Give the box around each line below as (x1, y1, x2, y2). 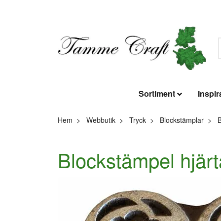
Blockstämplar (160, 115, 204, 125)
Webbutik (86, 115, 115, 125)
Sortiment (138, 88, 175, 100)
